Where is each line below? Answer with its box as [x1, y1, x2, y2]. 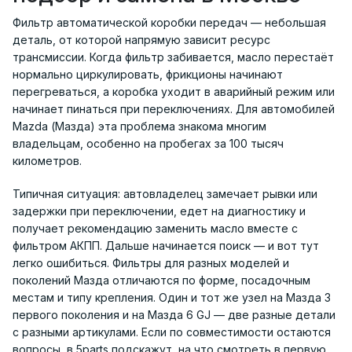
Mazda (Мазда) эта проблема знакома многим [13, 119, 266, 134]
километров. [13, 154, 82, 168]
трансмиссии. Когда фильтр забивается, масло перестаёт [13, 50, 334, 64]
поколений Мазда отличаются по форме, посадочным [13, 273, 310, 288]
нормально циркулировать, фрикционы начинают [13, 68, 283, 82]
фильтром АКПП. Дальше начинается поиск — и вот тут [13, 239, 319, 253]
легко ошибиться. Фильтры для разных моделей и [13, 256, 289, 270]
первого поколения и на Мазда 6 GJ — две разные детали [13, 308, 335, 322]
